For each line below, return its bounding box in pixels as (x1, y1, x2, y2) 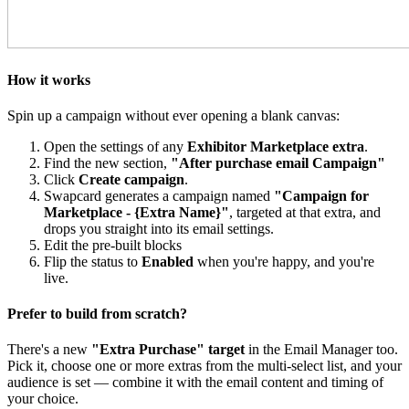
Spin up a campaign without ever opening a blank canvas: (7, 107, 340, 123)
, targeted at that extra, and (229, 204, 381, 220)
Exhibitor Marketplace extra (187, 138, 364, 154)
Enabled (142, 253, 194, 269)
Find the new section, (44, 154, 171, 171)
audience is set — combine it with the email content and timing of (7, 374, 383, 391)
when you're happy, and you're (194, 253, 374, 269)
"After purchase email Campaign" (171, 154, 385, 171)
